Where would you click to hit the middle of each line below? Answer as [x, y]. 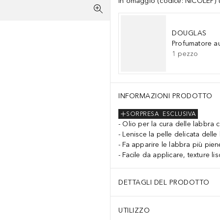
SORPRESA [142, 114]
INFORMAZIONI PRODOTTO [165, 96]
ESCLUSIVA [179, 114]
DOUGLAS [189, 33]
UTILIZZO [134, 210]
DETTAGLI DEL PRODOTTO [164, 182]
